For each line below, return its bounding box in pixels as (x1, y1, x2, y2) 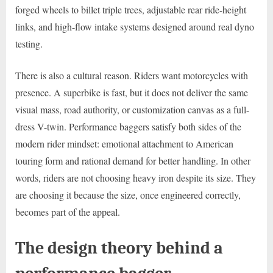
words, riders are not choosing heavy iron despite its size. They (15, 171, 256, 185)
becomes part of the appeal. (15, 205, 120, 219)
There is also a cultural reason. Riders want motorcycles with (15, 69, 248, 82)
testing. (15, 37, 43, 51)
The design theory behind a (15, 238, 223, 258)
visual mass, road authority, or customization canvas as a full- (15, 103, 249, 116)
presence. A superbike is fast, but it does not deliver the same (15, 86, 248, 99)
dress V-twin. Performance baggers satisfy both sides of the (15, 120, 241, 133)
